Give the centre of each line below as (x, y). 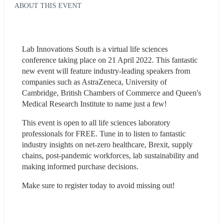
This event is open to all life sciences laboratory (96, 122)
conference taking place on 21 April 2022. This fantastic (110, 60)
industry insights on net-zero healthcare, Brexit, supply (107, 144)
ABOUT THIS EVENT (48, 5)
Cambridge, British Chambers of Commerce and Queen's (111, 93)
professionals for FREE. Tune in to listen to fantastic (104, 133)
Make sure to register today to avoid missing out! (98, 185)
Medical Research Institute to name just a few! (94, 104)
